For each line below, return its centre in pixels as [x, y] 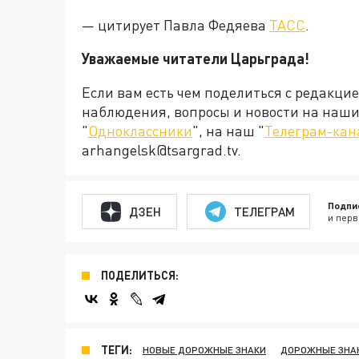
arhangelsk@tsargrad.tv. [161, 150]
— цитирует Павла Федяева [175, 25]
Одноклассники [140, 131]
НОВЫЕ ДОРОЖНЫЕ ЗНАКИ [204, 350]
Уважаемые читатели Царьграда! [196, 58]
